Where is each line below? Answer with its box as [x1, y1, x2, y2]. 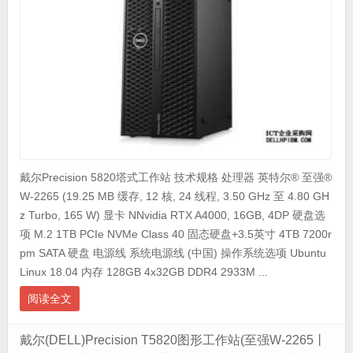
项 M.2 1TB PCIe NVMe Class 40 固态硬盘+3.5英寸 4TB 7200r [19, 227, 332, 240]
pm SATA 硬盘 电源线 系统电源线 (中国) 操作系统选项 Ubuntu [19, 246, 326, 259]
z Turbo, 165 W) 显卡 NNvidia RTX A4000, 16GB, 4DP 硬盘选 [19, 208, 325, 221]
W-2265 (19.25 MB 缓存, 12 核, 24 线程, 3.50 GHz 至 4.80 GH [19, 189, 329, 203]
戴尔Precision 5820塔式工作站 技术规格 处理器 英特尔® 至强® [19, 170, 332, 184]
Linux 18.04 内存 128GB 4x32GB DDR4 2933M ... [19, 265, 268, 278]
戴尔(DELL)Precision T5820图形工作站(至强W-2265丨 [19, 333, 326, 347]
